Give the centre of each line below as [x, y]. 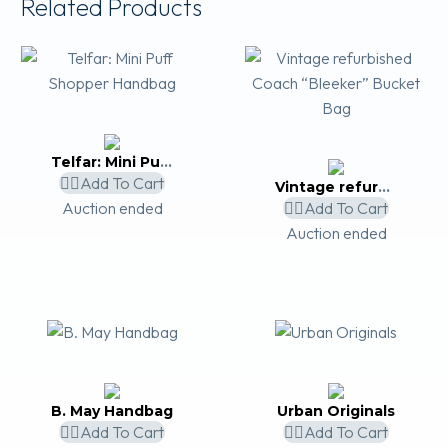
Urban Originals [336, 410]
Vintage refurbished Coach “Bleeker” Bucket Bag [384, 186]
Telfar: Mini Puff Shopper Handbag [166, 161]
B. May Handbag [112, 410]
